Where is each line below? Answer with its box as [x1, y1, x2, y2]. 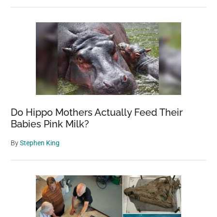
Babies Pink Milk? [11, 118, 90, 130]
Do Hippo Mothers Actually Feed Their [11, 107, 183, 119]
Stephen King [20, 139, 60, 147]
